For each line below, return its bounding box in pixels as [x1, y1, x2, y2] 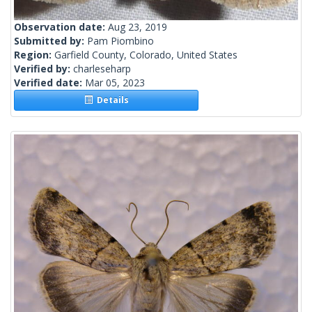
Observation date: [14, 20, 108, 34]
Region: [14, 48, 54, 62]
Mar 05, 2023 [85, 76, 145, 90]
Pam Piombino [87, 34, 154, 48]
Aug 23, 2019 [108, 20, 167, 34]
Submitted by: [14, 34, 87, 48]
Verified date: [14, 76, 85, 90]
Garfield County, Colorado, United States [54, 48, 237, 62]
